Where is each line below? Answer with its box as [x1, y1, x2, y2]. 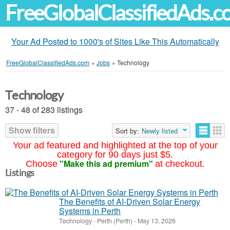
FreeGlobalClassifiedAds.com [6, 58, 89, 67]
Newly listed [142, 126, 178, 136]
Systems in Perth [59, 205, 121, 217]
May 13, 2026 [136, 216, 176, 225]
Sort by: [116, 126, 139, 136]
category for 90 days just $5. [57, 149, 173, 160]
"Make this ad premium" [59, 158, 153, 169]
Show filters [9, 124, 55, 136]
